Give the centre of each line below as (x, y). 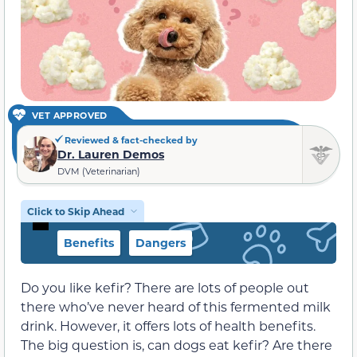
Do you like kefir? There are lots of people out (165, 287)
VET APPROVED (70, 115)
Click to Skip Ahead (76, 211)
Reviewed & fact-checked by (130, 139)
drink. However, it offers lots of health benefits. (168, 325)
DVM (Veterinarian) (99, 171)
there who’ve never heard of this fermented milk (176, 306)
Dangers (161, 242)
